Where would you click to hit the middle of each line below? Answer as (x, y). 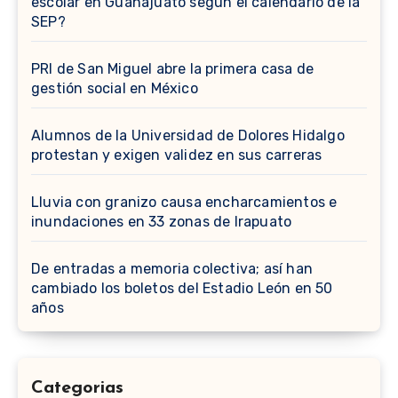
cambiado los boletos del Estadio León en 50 (182, 289)
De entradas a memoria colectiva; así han (172, 269)
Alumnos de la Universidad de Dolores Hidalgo (188, 136)
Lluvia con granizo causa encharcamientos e (184, 203)
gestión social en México (115, 89)
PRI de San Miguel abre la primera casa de (173, 69)
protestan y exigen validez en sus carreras (177, 155)
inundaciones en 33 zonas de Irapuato (162, 222)
